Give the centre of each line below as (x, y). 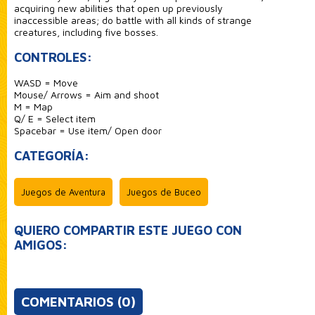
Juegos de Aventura (63, 192)
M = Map (33, 106)
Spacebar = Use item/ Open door (88, 130)
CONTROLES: (53, 57)
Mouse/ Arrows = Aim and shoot (86, 94)
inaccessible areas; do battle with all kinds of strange (133, 20)
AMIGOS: (40, 245)
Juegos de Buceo (163, 192)
